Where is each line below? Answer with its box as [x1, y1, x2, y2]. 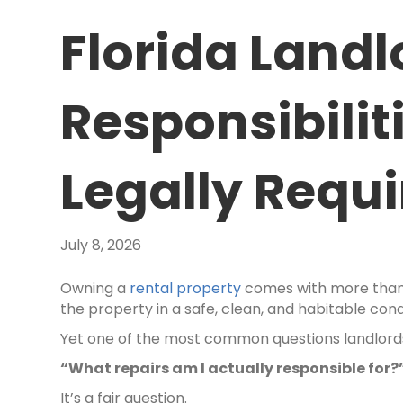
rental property [130, 278, 242, 300]
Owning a [60, 278, 130, 300]
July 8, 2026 [60, 235, 142, 256]
